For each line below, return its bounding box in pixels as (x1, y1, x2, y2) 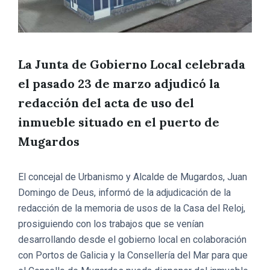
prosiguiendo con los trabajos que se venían (18, 218, 204, 230)
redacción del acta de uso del (18, 95, 194, 110)
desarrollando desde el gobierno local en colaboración (18, 233, 246, 245)
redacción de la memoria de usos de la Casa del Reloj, (18, 202, 245, 214)
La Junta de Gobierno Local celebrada (18, 56, 245, 72)
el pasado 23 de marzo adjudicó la (18, 75, 220, 91)
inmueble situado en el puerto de (18, 114, 219, 130)
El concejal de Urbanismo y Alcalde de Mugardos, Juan (18, 171, 247, 183)
